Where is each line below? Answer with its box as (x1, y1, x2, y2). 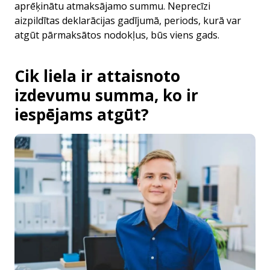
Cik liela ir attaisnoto (14, 65, 180, 87)
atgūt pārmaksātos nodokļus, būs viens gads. (14, 28, 219, 42)
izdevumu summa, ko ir (14, 84, 198, 106)
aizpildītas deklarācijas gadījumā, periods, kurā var (14, 14, 241, 27)
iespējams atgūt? (14, 104, 149, 125)
